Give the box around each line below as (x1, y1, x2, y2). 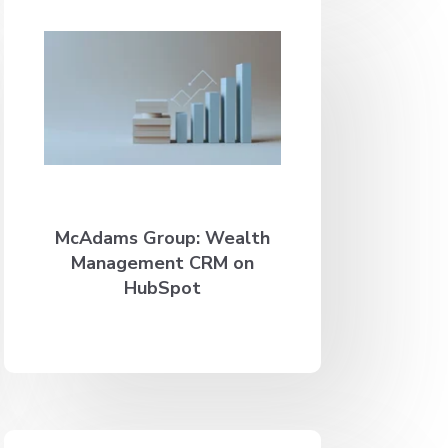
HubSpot (124, 275, 202, 300)
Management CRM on (71, 250, 255, 275)
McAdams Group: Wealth (55, 225, 271, 250)
